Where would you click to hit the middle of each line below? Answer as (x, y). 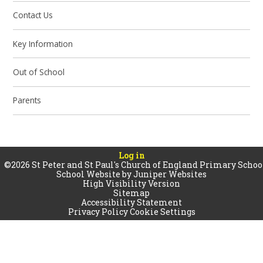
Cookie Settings (162, 211)
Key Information (43, 43)
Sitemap (131, 193)
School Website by (95, 174)
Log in (131, 155)
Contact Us (33, 15)
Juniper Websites (170, 174)
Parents (27, 100)
